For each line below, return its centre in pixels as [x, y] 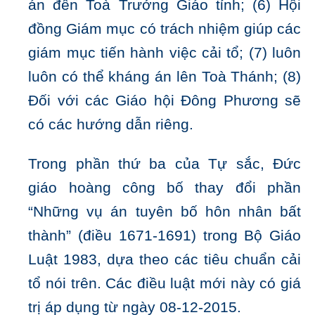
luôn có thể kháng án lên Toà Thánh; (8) [165, 77]
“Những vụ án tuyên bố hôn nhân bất [165, 212]
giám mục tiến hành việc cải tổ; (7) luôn [165, 53]
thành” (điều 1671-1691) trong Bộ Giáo [165, 236]
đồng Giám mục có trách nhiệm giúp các [165, 29]
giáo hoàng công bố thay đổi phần [165, 188]
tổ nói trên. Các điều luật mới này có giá [165, 284]
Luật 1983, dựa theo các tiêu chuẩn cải [165, 260]
